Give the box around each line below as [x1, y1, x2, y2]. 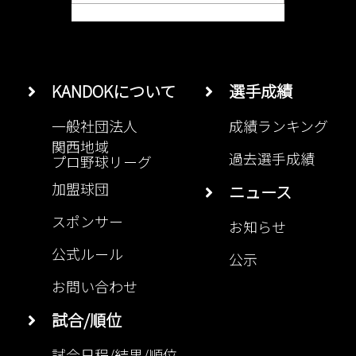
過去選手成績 [229, 148, 315, 169]
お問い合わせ [52, 276, 137, 297]
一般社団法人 [52, 115, 137, 137]
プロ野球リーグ [52, 151, 152, 167]
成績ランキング [229, 115, 328, 137]
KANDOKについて [36, 79, 176, 103]
